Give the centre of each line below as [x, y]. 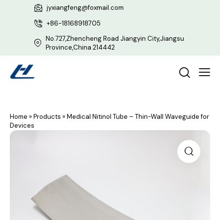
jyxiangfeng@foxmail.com [85, 8]
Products [47, 117]
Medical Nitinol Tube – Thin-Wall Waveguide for [138, 117]
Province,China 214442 [81, 47]
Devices [22, 126]
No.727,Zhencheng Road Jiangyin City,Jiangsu [115, 38]
